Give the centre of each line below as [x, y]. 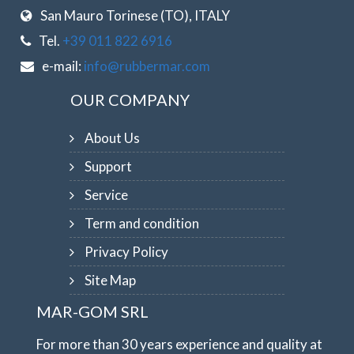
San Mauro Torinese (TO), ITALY [136, 15]
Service [106, 195]
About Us [112, 138]
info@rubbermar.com [147, 66]
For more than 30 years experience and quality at [180, 344]
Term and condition [141, 223]
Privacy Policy [126, 252]
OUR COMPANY [130, 100]
